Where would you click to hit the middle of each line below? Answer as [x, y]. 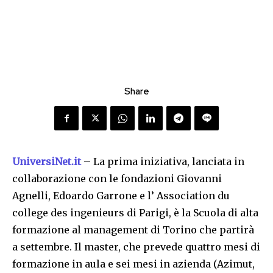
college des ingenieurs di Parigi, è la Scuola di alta [135, 213]
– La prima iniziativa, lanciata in [164, 162]
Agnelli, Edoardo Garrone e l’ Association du [121, 196]
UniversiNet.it [47, 162]
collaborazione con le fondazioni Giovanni [117, 179]
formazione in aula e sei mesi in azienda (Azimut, [133, 264]
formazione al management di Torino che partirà [133, 230]
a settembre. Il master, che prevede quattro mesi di [136, 247]
